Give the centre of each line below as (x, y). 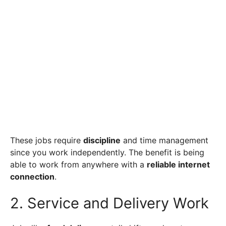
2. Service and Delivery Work (109, 203)
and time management (164, 140)
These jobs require (47, 140)
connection (32, 177)
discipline (102, 140)
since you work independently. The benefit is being (107, 153)
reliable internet (178, 165)
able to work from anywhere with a (78, 165)
